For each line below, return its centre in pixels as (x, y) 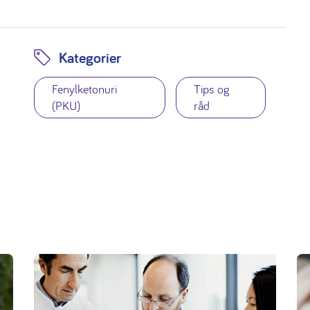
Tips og (211, 89)
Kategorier (90, 57)
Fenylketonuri (84, 89)
